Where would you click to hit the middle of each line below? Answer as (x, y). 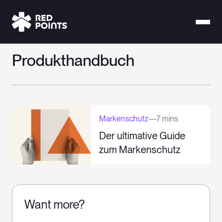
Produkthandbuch (73, 60)
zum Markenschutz (140, 150)
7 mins (167, 119)
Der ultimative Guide (142, 136)
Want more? (55, 204)
